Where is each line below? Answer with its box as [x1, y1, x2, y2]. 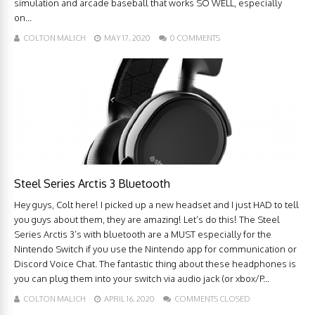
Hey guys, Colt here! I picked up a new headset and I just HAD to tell [14, 199, 299, 211]
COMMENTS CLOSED [174, 294, 250, 304]
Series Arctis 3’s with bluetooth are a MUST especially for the [14, 229, 271, 240]
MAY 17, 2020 [104, 33, 150, 44]
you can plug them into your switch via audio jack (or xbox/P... [14, 273, 269, 285]
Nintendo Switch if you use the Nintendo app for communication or [14, 243, 297, 255]
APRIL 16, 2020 [104, 294, 155, 304]
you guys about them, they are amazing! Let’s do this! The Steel [14, 214, 280, 226]
